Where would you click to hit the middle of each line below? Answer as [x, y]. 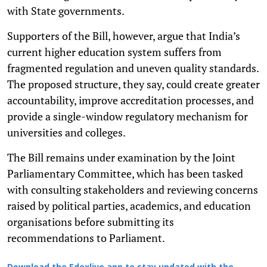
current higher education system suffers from [114, 52]
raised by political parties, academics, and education [129, 205]
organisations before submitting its [91, 221]
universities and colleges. [66, 132]
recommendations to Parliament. [86, 237]
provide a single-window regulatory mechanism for [128, 116]
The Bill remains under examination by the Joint [121, 157]
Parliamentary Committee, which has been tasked [125, 173]
